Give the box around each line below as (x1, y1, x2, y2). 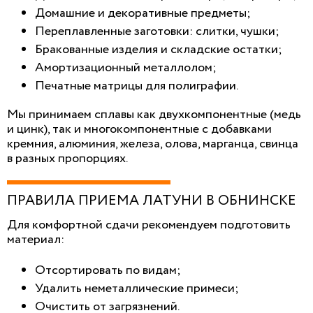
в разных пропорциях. (7, 149, 128, 168)
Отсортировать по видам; (35, 261, 181, 279)
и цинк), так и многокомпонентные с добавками (7, 119, 272, 138)
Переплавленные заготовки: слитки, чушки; (35, 22, 279, 41)
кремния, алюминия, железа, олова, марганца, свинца (7, 134, 298, 153)
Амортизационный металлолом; (35, 58, 217, 77)
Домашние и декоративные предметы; (35, 3, 251, 22)
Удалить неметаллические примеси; (35, 279, 239, 298)
